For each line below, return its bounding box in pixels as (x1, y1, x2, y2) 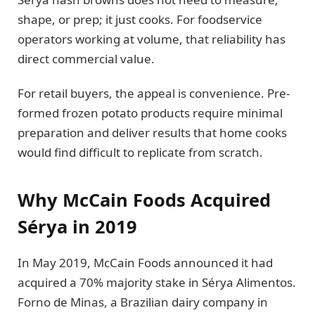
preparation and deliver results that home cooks (18, 124, 287, 141)
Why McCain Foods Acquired (18, 188, 271, 212)
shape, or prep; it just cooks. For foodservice (18, 11, 262, 28)
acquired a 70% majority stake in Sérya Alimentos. (18, 274, 296, 291)
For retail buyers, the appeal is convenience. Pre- (18, 84, 290, 101)
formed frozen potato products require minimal (18, 104, 283, 121)
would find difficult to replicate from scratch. (18, 143, 263, 160)
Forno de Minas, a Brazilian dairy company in (18, 294, 268, 311)
